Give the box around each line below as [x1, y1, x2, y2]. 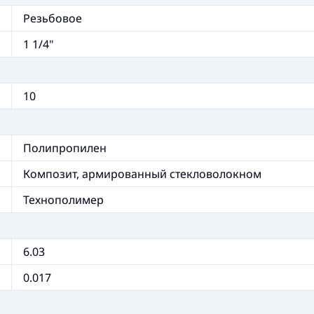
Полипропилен [23, 140, 107, 156]
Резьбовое [23, 11, 82, 26]
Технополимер [23, 192, 104, 207]
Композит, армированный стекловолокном [23, 166, 261, 182]
